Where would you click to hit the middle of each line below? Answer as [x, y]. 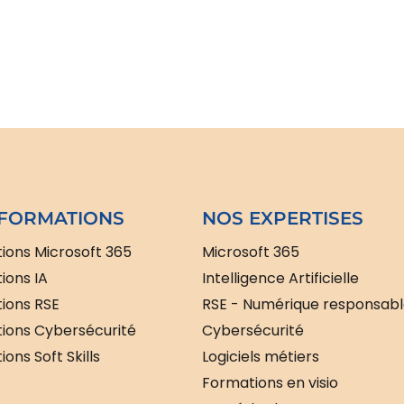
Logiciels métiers [261, 357]
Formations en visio [270, 383]
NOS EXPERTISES [283, 219]
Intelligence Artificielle [280, 279]
